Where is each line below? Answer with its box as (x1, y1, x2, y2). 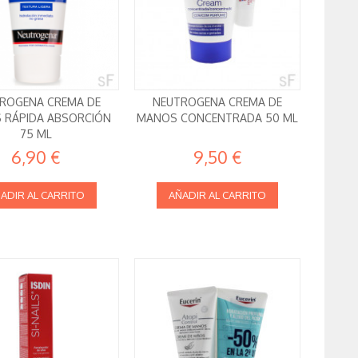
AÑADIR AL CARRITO (169, 188, 267, 201)
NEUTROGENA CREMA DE (153, 94, 283, 109)
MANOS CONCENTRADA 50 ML (137, 110, 299, 125)
